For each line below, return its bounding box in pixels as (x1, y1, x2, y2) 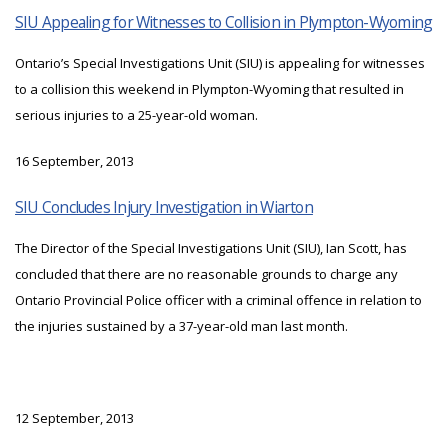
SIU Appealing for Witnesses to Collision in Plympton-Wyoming (15, 11, 433, 34)
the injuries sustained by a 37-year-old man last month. (15, 317, 348, 336)
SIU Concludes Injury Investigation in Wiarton (15, 196, 313, 219)
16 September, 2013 (15, 152, 134, 171)
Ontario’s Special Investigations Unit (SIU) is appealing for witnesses (15, 54, 425, 73)
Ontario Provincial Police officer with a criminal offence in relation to (15, 291, 422, 310)
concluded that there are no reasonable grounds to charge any (15, 265, 398, 284)
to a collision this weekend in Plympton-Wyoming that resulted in (15, 80, 404, 99)
